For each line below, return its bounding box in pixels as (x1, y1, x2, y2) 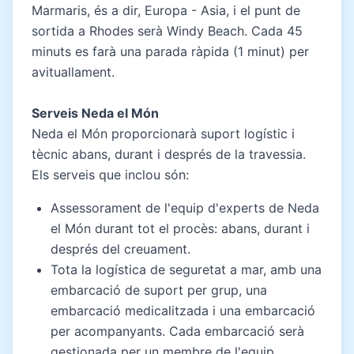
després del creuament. (51, 240, 190, 257)
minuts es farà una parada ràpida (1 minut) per (32, 43, 309, 59)
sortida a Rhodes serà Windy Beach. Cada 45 (32, 22, 303, 39)
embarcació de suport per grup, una (51, 281, 267, 298)
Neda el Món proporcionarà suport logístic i (32, 125, 295, 141)
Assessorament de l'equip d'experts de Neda (51, 199, 319, 216)
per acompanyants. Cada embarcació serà (51, 322, 304, 339)
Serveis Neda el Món (32, 104, 159, 121)
